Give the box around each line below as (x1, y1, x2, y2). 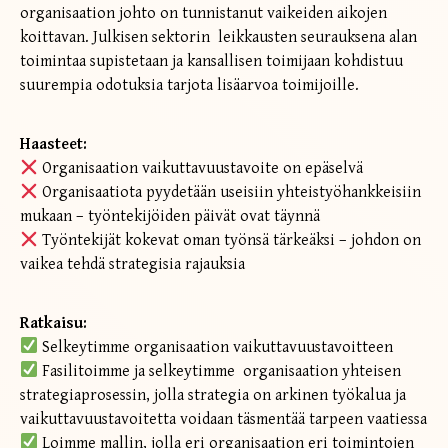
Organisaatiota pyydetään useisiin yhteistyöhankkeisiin (38, 182, 422, 202)
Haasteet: (20, 134, 87, 154)
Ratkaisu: (20, 313, 87, 333)
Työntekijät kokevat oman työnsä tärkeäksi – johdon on (38, 230, 422, 250)
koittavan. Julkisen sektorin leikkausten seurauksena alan (20, 28, 417, 48)
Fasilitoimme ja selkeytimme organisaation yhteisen (38, 361, 402, 381)
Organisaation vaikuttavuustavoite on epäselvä (38, 158, 364, 178)
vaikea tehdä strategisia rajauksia (20, 254, 245, 274)
